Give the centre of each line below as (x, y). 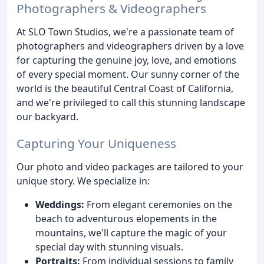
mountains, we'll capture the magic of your (131, 232)
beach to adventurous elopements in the (126, 218)
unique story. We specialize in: (83, 181)
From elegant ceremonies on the (158, 204)
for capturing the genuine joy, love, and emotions (126, 60)
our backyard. (47, 116)
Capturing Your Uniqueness (96, 143)
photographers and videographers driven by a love (130, 46)
